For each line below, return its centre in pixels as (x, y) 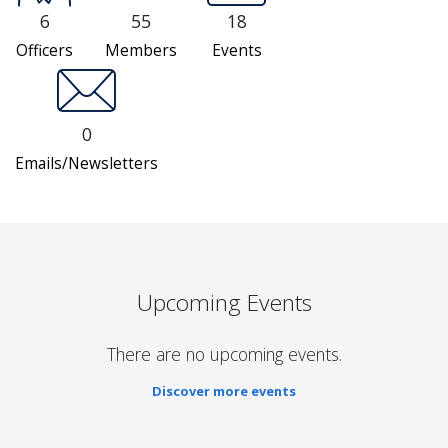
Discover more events (224, 391)
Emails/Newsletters (86, 164)
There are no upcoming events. (224, 354)
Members (140, 51)
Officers (44, 51)
